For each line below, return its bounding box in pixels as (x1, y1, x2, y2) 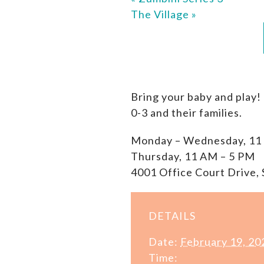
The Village (131, 8, 192, 21)
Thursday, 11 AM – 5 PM (131, 150, 255, 163)
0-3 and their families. (131, 106, 242, 120)
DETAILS (148, 209, 196, 223)
